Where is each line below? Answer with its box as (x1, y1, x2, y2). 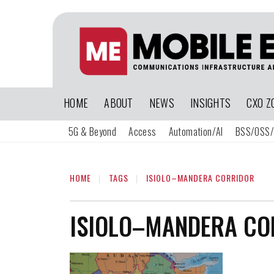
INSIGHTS (190, 94, 231, 111)
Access (128, 124, 157, 139)
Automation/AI (168, 124, 223, 139)
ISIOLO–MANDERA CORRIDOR (146, 171, 254, 184)
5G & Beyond (68, 124, 117, 139)
